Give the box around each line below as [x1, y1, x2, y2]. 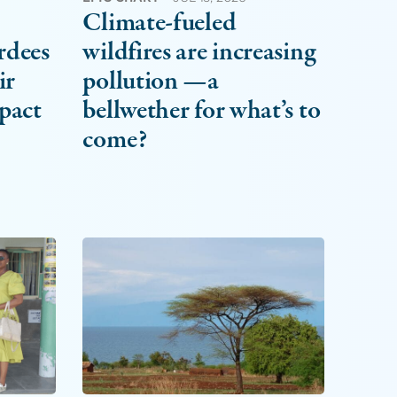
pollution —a [82, 63, 219, 100]
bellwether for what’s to [82, 92, 321, 129]
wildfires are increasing [82, 34, 316, 71]
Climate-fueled [82, 4, 237, 42]
